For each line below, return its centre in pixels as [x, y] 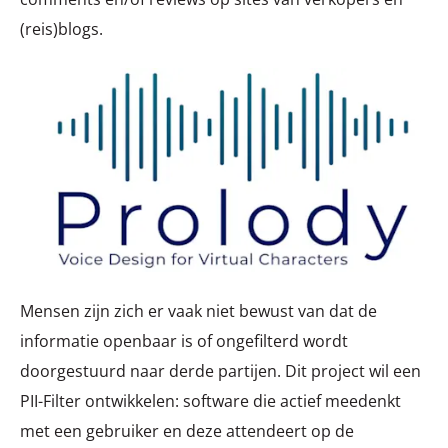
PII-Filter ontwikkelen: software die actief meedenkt [210, 400]
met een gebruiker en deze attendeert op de [187, 430]
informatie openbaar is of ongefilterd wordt [184, 340]
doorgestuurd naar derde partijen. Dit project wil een [220, 370]
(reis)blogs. [61, 28]
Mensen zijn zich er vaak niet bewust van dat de [198, 310]
